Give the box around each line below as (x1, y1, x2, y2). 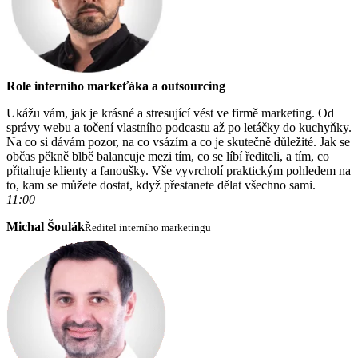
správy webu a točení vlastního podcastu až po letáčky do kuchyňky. (6, 121, 352, 135)
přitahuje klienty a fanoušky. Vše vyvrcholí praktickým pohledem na (6, 164, 351, 178)
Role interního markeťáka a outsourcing (6, 79, 225, 93)
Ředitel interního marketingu (85, 221, 211, 234)
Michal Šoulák (6, 220, 85, 234)
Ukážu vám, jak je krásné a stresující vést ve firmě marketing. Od (6, 106, 334, 121)
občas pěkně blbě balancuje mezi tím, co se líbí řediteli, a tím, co (6, 149, 329, 164)
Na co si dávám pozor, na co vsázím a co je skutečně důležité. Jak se (6, 135, 350, 149)
